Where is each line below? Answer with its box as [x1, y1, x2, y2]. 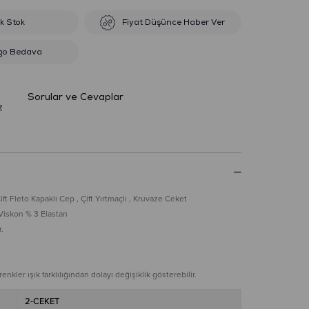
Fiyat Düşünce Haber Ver [122, 17, 226, 28]
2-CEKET [24, 295, 59, 307]
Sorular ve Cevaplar [27, 91, 123, 103]
